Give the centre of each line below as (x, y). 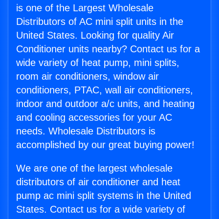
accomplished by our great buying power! (105, 145)
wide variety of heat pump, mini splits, (98, 63)
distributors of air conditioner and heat (98, 182)
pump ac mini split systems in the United (104, 196)
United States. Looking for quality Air (95, 35)
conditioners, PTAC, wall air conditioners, (105, 90)
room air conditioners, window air (88, 77)
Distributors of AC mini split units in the (100, 22)
